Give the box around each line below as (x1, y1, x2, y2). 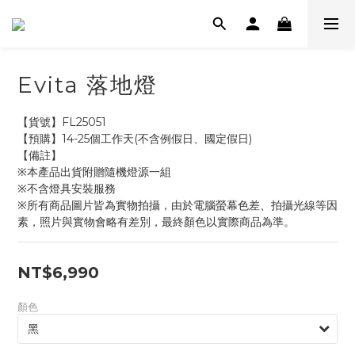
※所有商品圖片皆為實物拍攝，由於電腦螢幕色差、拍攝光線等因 (17, 198, 338, 212)
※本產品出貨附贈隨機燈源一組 (17, 165, 171, 179)
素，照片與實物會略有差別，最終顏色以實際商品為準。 (17, 215, 295, 229)
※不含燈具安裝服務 (17, 181, 116, 196)
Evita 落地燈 (17, 71, 158, 98)
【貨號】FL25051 (17, 115, 106, 129)
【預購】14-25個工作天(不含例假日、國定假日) (17, 132, 252, 146)
